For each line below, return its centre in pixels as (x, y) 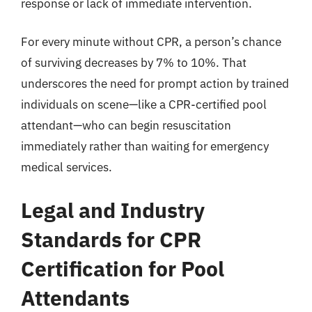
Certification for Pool (123, 268)
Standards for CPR (111, 239)
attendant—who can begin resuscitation (126, 125)
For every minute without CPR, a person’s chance (151, 42)
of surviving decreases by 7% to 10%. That (134, 63)
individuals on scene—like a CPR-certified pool (144, 104)
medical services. (67, 167)
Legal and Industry (113, 210)
